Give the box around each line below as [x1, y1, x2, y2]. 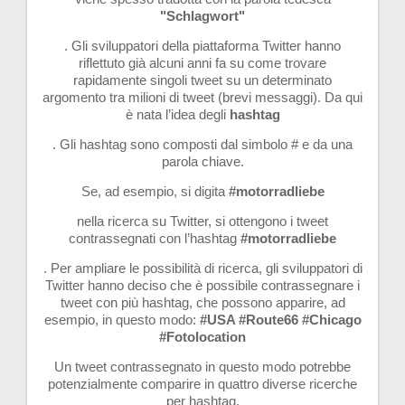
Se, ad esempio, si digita [80, 183, 229, 199]
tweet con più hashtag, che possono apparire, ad [60, 294, 345, 310]
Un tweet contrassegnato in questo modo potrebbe [54, 358, 351, 374]
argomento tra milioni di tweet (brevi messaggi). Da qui [42, 89, 363, 105]
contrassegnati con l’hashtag [69, 230, 240, 246]
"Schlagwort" [160, 7, 245, 24]
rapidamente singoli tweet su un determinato [73, 71, 332, 88]
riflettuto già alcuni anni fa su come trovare [79, 54, 326, 71]
